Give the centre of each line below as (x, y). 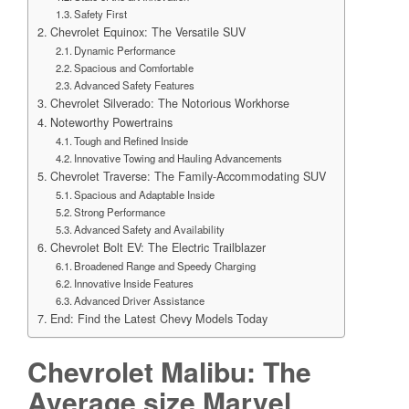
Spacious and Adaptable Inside (145, 195)
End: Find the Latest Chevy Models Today (158, 319)
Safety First (101, 14)
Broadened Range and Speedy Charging (165, 266)
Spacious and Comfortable (134, 68)
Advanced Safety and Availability (150, 230)
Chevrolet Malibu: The (169, 371)
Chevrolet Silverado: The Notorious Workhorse (169, 104)
